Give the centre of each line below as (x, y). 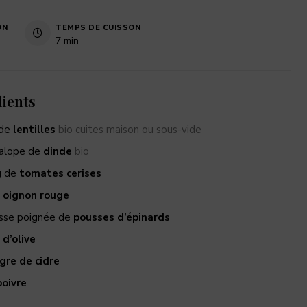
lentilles (36, 129)
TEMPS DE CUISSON (98, 27)
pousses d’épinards (122, 217)
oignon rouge (36, 195)
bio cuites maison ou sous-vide (130, 129)
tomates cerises (60, 173)
